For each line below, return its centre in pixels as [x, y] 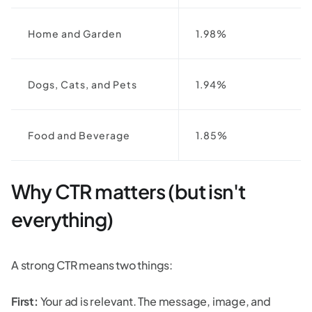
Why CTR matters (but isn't [128, 191]
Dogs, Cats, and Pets [83, 84]
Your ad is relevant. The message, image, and [154, 301]
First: [25, 301]
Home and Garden [75, 33]
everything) [62, 219]
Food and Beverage [79, 135]
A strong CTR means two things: [92, 265]
